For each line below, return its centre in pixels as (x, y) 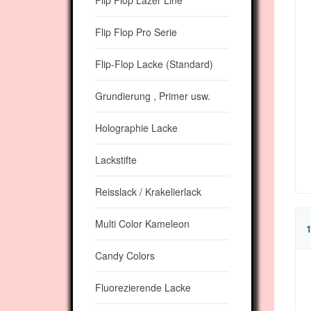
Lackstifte (116, 160)
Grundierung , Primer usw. (153, 96)
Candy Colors (125, 255)
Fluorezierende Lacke (143, 287)
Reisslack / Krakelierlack (148, 192)
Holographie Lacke (136, 128)
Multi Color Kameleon (142, 224)
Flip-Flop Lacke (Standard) (154, 64)
